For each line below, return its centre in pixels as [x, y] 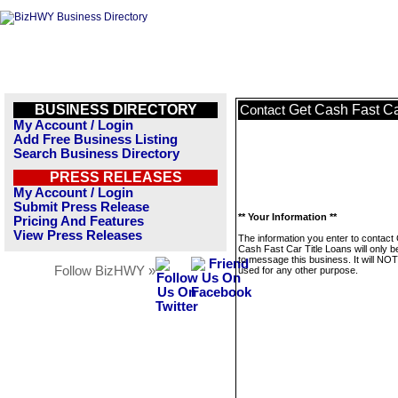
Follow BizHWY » [105, 271]
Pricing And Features [79, 221]
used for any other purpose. [298, 270]
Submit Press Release [81, 207]
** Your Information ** [287, 217]
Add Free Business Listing [96, 139]
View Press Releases [78, 235]
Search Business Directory [96, 154]
